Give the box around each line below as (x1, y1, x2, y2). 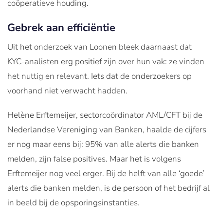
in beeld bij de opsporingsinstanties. (7, 197, 140, 209)
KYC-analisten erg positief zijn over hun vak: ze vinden (7, 56, 204, 68)
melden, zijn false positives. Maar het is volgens (7, 153, 181, 165)
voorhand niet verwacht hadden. (7, 85, 127, 97)
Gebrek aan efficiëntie (7, 20, 115, 36)
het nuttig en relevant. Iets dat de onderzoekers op (7, 71, 192, 82)
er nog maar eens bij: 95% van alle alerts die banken (7, 139, 199, 150)
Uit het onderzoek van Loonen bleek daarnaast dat (7, 41, 192, 53)
